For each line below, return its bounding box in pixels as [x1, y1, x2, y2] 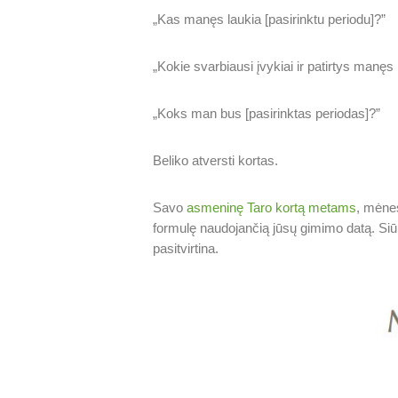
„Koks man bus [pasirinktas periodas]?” [153, 106, 381, 122]
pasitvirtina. [153, 241, 219, 257]
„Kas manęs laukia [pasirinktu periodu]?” [153, 12, 386, 28]
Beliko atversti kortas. [153, 153, 279, 169]
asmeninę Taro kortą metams [187, 200, 357, 216]
